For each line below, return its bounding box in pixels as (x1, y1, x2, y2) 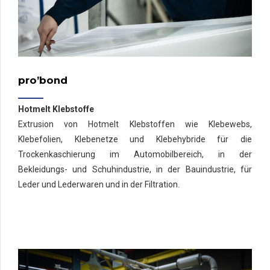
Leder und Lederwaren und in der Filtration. (18, 180, 180, 190)
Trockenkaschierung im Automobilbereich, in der (18, 149, 252, 160)
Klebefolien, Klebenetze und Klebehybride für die (18, 134, 252, 145)
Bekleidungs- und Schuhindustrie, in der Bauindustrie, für (18, 165, 252, 175)
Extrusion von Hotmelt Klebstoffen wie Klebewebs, (18, 119, 252, 130)
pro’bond (18, 74, 67, 86)
